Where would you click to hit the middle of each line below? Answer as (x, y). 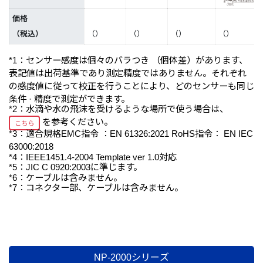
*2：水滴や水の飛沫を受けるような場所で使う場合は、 (119, 109)
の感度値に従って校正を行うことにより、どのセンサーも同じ (131, 86)
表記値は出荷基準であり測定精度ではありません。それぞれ (128, 73)
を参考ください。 (76, 122)
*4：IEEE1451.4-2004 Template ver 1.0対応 (93, 157)
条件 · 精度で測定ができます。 (69, 99)
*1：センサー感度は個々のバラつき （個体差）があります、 (128, 60)
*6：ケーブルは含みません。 (65, 177)
